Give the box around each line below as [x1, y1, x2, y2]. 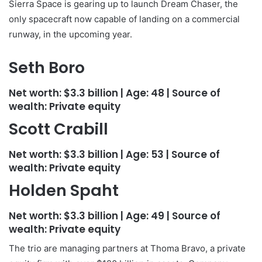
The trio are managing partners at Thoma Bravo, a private [9, 243, 246, 254]
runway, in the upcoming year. [9, 29, 132, 40]
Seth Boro [9, 57, 85, 78]
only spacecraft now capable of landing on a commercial [9, 13, 240, 25]
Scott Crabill [9, 118, 108, 140]
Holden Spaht [9, 180, 119, 201]
